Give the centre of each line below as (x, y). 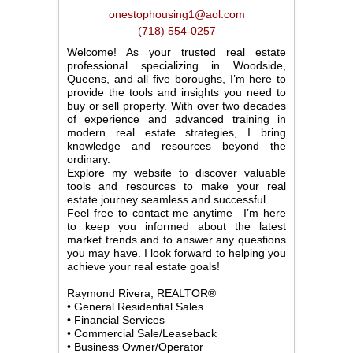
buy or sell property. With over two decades (176, 105)
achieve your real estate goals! (143, 266)
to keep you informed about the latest (176, 226)
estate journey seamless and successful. (168, 199)
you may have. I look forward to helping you (176, 253)
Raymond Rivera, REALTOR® (141, 293)
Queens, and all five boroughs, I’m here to (176, 78)
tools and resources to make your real (176, 186)
